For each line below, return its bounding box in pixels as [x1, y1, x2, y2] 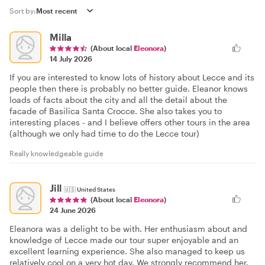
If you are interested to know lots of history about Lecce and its [9, 72, 254, 82]
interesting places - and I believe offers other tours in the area [9, 117, 250, 127]
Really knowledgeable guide [9, 149, 104, 157]
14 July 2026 [50, 54, 92, 63]
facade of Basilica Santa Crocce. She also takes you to [9, 106, 222, 116]
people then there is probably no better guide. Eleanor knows [9, 83, 248, 93]
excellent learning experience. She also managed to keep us [9, 245, 245, 256]
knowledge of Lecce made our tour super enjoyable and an [9, 234, 238, 245]
